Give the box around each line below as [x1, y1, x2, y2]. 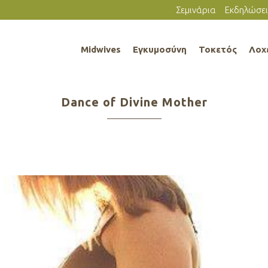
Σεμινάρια [176, 5, 216, 15]
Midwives [81, 44, 121, 54]
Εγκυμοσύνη [133, 44, 187, 54]
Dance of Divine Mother [60, 95, 208, 109]
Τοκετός [199, 44, 237, 54]
